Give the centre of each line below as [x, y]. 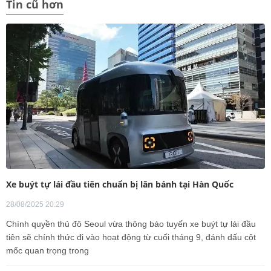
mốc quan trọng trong [47, 250]
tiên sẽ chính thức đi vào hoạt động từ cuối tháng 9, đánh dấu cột [131, 237]
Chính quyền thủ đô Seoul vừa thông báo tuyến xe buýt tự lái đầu [131, 224]
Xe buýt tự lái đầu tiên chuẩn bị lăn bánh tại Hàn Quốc [120, 184]
